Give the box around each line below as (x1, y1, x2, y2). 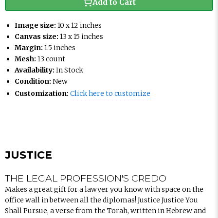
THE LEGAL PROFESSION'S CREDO (5, 172, 166, 184)
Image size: (15, 21, 56, 30)
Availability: (15, 66, 54, 74)
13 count (37, 54, 65, 63)
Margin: (15, 43, 43, 52)
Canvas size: (15, 32, 58, 41)
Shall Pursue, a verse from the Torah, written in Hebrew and (5, 206, 206, 215)
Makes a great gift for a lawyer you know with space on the (5, 185, 203, 194)
